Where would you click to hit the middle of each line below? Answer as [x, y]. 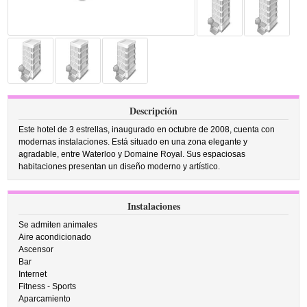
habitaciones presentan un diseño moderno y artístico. [120, 167]
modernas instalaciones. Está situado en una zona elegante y [133, 142]
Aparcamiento [45, 299]
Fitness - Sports [48, 286]
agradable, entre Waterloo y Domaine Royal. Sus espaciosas [132, 154]
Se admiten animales [58, 225]
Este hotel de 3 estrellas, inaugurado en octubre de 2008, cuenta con [147, 130]
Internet [33, 274]
